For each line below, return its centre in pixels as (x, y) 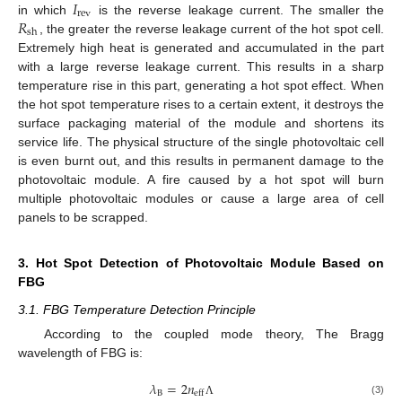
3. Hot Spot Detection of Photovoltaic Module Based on (201, 262)
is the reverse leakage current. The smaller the (239, 9)
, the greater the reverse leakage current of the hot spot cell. (211, 28)
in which (46, 9)
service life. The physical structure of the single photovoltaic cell (201, 141)
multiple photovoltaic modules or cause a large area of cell (201, 198)
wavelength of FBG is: (80, 352)
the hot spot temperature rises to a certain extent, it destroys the (201, 104)
